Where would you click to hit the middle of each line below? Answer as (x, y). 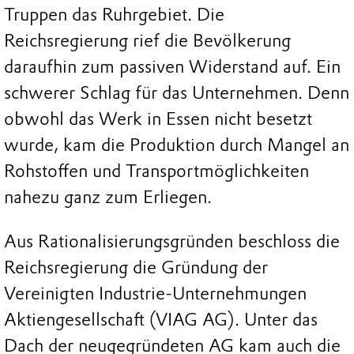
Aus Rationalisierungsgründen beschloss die (172, 242)
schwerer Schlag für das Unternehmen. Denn (177, 93)
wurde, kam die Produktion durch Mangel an (177, 145)
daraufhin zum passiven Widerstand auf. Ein (172, 67)
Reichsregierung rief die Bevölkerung (147, 41)
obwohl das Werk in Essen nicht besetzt (158, 119)
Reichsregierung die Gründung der (136, 268)
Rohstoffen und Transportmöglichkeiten (156, 171)
